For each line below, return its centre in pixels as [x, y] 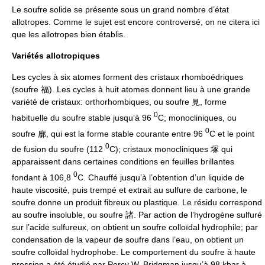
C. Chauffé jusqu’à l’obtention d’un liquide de [161, 177]
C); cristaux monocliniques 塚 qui [171, 149]
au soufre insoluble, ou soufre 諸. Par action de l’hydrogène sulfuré [137, 214]
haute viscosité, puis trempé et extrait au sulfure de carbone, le [130, 190]
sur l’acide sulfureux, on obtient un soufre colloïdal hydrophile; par [135, 227]
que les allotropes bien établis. [69, 34]
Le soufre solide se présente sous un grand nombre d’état [120, 9]
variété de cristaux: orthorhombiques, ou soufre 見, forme [119, 101]
